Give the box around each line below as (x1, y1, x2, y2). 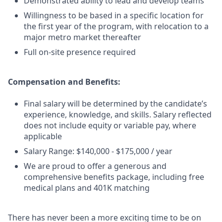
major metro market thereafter (24, 32, 141, 43)
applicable (24, 131, 62, 142)
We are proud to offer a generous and (24, 161, 166, 171)
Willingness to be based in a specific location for (24, 10, 204, 21)
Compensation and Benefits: (8, 76, 120, 87)
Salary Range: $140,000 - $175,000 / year (24, 146, 172, 157)
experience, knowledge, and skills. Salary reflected (24, 109, 212, 120)
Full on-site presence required (24, 47, 136, 57)
